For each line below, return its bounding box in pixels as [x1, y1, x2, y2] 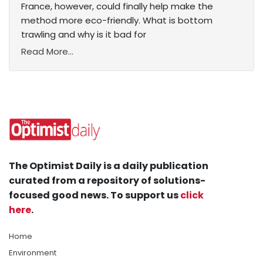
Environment [9, 247, 56, 259]
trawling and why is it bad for [21, 28, 146, 41]
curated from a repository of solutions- [9, 174, 205, 188]
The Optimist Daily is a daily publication [9, 159, 208, 173]
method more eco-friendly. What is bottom [21, 14, 213, 27]
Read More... [21, 45, 73, 58]
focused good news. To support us [9, 188, 180, 203]
